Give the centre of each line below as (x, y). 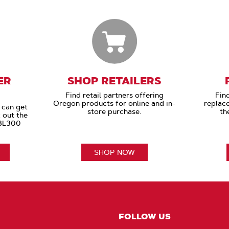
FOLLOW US (145, 216)
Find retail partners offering (114, 95)
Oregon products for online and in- (114, 104)
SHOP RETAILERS (114, 81)
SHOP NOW (114, 153)
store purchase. (114, 112)
